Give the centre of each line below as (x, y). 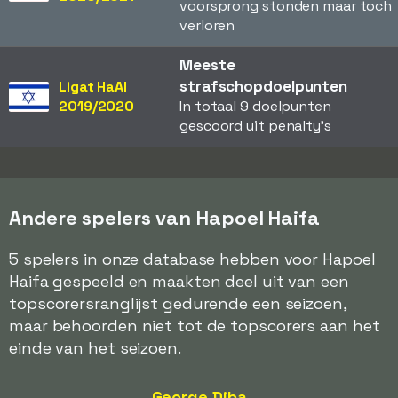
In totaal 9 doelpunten (255, 106)
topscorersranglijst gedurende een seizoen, (178, 303)
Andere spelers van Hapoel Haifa (164, 218)
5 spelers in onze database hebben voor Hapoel (192, 259)
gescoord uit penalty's (255, 126)
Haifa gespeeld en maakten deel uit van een (179, 281)
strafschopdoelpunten (263, 86)
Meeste (207, 65)
